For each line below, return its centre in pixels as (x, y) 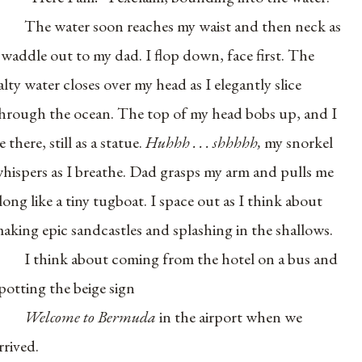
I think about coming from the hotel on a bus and (181, 258)
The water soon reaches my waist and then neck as (183, 25)
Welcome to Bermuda (92, 316)
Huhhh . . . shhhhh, (205, 142)
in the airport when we (231, 316)
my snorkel (299, 142)
